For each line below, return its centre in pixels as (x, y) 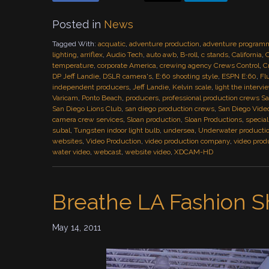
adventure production (164, 44)
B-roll (189, 55)
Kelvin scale (192, 87)
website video (148, 152)
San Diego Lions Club (87, 109)
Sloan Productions (213, 119)
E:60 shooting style (187, 76)
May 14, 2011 (77, 228)
